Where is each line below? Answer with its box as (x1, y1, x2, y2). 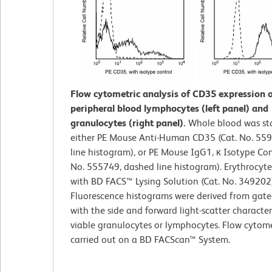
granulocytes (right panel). (70, 117, 188, 129)
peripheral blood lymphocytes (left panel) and (70, 103, 268, 115)
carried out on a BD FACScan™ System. (70, 234, 230, 246)
